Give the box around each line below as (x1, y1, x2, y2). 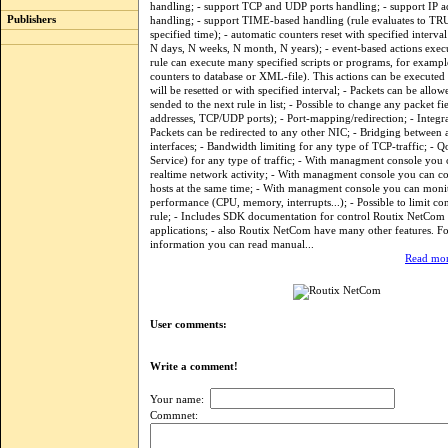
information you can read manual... (150, 238, 314, 250)
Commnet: (150, 410, 198, 421)
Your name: (150, 394, 210, 405)
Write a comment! (150, 361, 247, 372)
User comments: (150, 319, 227, 330)
